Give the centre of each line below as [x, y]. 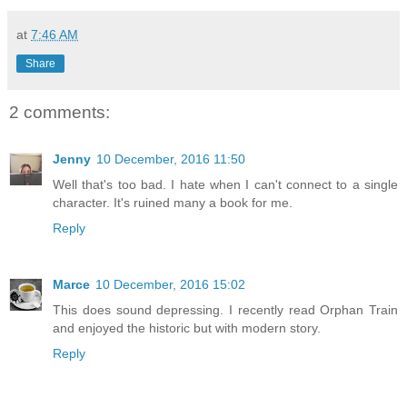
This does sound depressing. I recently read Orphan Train [225, 310]
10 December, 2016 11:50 [171, 159]
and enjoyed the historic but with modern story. [187, 328]
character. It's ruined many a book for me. [173, 203]
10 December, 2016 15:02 [170, 285]
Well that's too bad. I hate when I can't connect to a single [225, 185]
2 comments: [60, 112]
